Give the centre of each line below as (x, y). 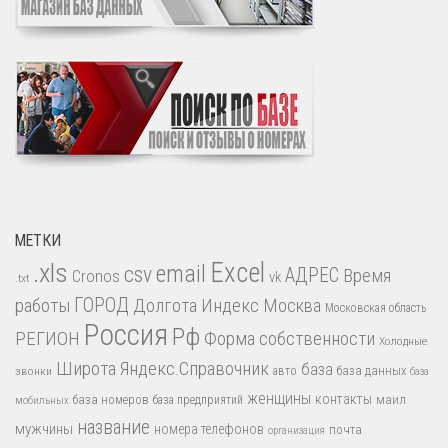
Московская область (375, 308)
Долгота (165, 306)
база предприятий (198, 400)
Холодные (403, 341)
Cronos (96, 277)
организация (296, 431)
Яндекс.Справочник (194, 369)
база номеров (111, 400)
